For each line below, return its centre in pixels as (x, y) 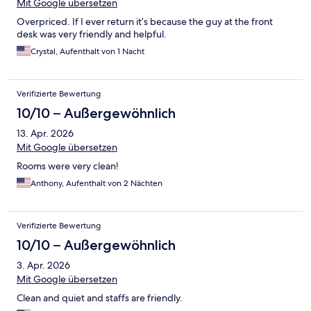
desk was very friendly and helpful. (92, 34)
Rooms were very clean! (68, 166)
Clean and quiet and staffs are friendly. (100, 298)
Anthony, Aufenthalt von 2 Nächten (96, 184)
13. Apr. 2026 (45, 134)
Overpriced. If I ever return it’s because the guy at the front (145, 22)
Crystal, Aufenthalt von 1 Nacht (87, 52)
